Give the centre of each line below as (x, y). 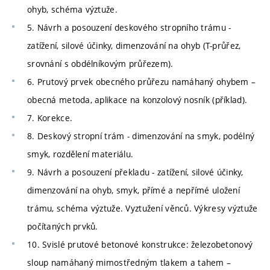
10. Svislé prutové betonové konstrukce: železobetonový (140, 244)
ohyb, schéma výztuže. (72, 9)
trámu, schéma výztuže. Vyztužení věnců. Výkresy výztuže (143, 208)
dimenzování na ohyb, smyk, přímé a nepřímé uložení (133, 190)
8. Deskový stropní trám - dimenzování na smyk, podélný (141, 136)
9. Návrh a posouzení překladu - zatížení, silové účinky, (135, 172)
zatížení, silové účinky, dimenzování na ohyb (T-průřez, (134, 45)
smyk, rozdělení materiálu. (80, 154)
